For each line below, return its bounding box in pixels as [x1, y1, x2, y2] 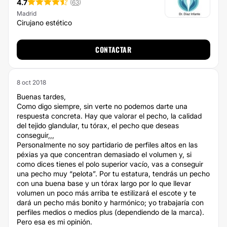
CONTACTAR [95, 44, 132, 55]
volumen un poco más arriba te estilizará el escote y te [17, 188, 196, 197]
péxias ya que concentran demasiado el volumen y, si [17, 150, 192, 159]
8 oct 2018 [17, 79, 46, 86]
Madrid [17, 9, 36, 17]
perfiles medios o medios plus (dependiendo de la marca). [17, 208, 204, 216]
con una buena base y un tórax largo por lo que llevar [17, 179, 191, 187]
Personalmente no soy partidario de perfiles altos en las [17, 140, 198, 149]
